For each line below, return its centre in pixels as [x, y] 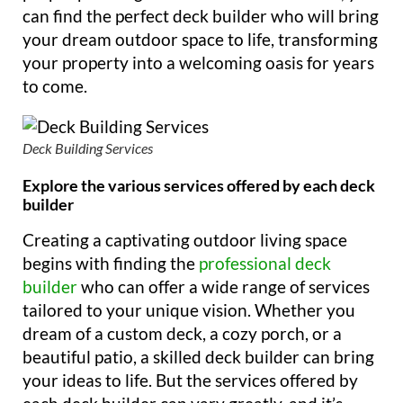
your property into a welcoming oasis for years [198, 62]
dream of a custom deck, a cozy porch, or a [182, 333]
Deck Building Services [88, 148]
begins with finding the [111, 263]
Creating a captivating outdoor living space [185, 239]
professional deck [265, 263]
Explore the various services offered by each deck [199, 185]
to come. [55, 85]
